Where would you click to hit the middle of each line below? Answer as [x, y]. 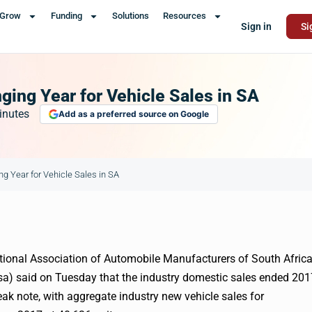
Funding [66, 16]
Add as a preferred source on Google [134, 114]
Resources [184, 16]
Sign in [256, 26]
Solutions [130, 16]
